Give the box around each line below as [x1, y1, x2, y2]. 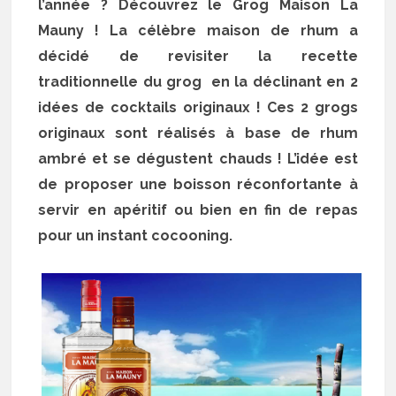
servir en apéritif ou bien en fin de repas [38, 202, 358, 219]
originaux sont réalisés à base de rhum [38, 125, 358, 142]
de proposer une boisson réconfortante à [38, 176, 358, 194]
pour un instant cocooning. [38, 227, 237, 245]
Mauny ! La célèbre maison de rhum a [38, 22, 358, 40]
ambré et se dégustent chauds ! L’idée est [38, 150, 358, 168]
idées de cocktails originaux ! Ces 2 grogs [38, 99, 358, 117]
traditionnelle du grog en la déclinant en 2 [38, 73, 358, 91]
